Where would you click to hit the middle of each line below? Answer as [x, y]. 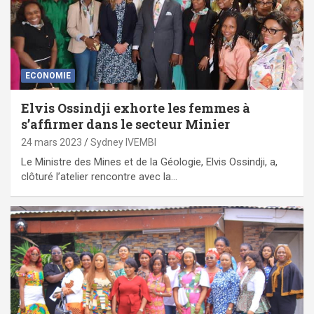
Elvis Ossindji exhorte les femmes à [136, 108]
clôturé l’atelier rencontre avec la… [99, 176]
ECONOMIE [48, 75]
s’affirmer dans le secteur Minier [125, 124]
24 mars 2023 [52, 142]
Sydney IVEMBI [123, 142]
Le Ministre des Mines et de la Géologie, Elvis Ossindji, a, [149, 162]
